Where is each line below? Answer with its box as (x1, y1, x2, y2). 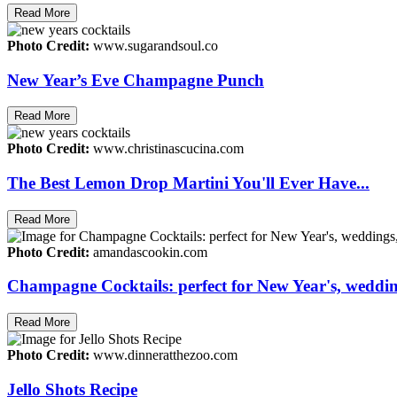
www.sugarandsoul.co (90, 37, 218, 53)
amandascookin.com (90, 244, 207, 260)
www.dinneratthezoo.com (90, 347, 237, 363)
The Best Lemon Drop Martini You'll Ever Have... (7, 174, 370, 192)
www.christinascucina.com (90, 141, 244, 157)
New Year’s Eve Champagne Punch (7, 70, 264, 90)
